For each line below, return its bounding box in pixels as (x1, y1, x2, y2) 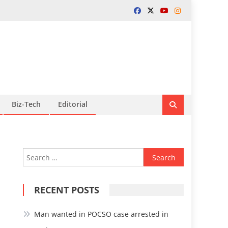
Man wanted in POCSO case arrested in (34, 209, 169, 219)
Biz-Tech (12, 99, 41, 109)
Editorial (58, 99, 88, 109)
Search (143, 149, 167, 159)
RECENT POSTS (34, 184, 100, 196)
